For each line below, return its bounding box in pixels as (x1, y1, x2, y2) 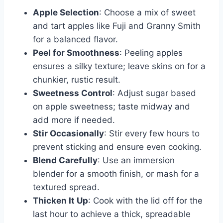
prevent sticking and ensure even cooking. (33, 142, 202, 152)
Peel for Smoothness (33, 48, 119, 58)
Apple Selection (33, 7, 99, 18)
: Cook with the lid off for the (88, 196, 203, 206)
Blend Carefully (33, 155, 98, 166)
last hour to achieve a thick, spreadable (33, 209, 191, 220)
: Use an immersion (98, 155, 175, 166)
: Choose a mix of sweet (99, 7, 196, 18)
